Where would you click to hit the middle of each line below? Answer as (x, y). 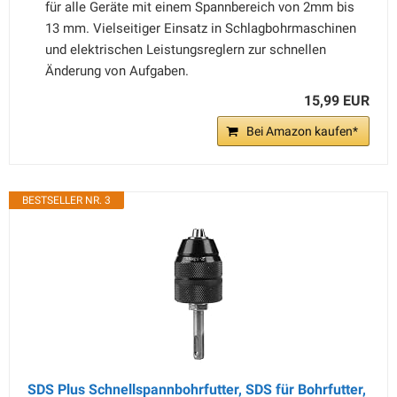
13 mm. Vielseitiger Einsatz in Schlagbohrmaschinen (201, 28)
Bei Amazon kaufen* (302, 131)
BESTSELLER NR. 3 (66, 200)
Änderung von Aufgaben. (117, 71)
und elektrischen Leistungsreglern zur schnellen (186, 50)
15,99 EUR (337, 101)
